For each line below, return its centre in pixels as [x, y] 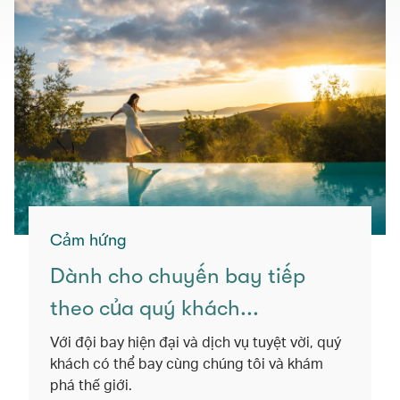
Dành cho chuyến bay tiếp [178, 275]
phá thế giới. [91, 384]
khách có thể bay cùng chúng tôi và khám [187, 362]
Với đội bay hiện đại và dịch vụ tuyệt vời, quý [196, 341]
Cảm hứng [88, 240]
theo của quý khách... [154, 308]
